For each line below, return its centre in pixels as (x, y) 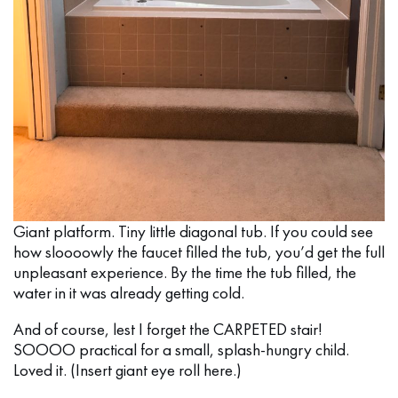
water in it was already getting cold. (129, 293)
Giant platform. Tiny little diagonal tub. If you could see (193, 232)
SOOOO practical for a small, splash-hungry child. (181, 350)
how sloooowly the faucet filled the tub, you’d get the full (199, 252)
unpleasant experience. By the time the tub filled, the (185, 273)
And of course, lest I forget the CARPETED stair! (168, 330)
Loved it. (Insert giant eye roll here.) (127, 370)
